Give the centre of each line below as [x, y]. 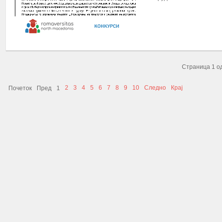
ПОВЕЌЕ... [164, 31]
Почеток [20, 88]
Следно [155, 88]
